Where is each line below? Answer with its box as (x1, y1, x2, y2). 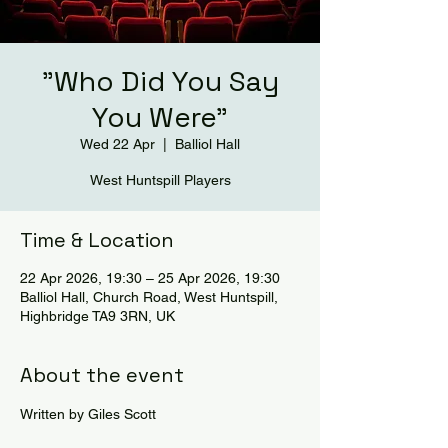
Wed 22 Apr (80, 136, 155, 152)
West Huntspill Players (89, 172, 231, 188)
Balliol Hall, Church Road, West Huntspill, (20, 289, 278, 305)
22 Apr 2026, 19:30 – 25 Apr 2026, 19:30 (20, 270, 280, 286)
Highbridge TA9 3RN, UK (20, 308, 175, 324)
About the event (20, 362, 184, 388)
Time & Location (20, 227, 174, 253)
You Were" (92, 99, 228, 135)
